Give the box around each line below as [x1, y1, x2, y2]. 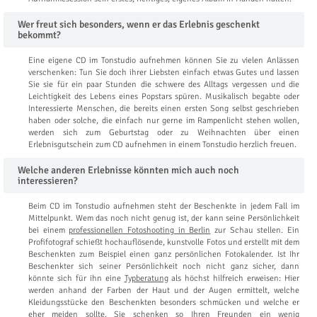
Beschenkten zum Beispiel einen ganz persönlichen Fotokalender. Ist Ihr [28, 248, 299, 260]
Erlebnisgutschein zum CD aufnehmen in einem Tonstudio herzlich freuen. [28, 139, 296, 150]
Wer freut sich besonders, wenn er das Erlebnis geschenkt [18, 18, 260, 30]
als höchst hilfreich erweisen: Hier [168, 272, 299, 284]
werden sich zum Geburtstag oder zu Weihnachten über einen [28, 127, 299, 138]
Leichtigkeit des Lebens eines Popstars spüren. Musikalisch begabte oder [28, 91, 299, 102]
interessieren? [18, 174, 78, 187]
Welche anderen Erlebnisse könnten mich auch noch [18, 163, 239, 176]
